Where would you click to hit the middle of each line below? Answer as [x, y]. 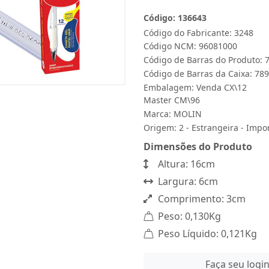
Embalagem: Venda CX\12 [195, 87]
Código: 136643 [175, 18]
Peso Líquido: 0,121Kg [206, 234]
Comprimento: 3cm [201, 199]
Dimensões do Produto [198, 147]
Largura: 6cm [187, 181]
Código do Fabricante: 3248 [198, 33]
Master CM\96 [172, 100]
